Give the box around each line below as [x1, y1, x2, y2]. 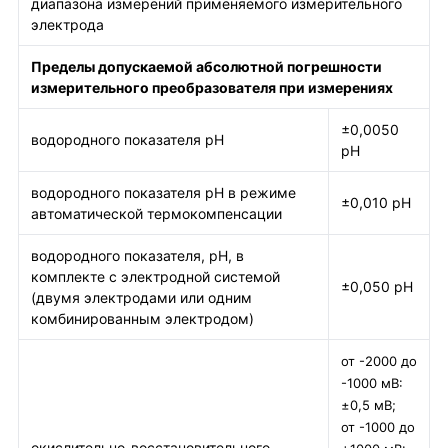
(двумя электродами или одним [31, 289, 252, 307]
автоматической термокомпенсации [31, 205, 282, 223]
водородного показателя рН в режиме [31, 184, 296, 202]
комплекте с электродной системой [31, 268, 280, 286]
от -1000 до [341, 419, 415, 436]
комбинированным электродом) [31, 310, 254, 328]
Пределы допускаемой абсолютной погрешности [31, 58, 382, 76]
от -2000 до [341, 353, 417, 370]
